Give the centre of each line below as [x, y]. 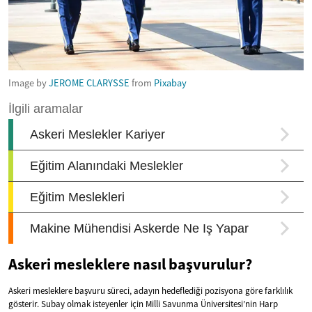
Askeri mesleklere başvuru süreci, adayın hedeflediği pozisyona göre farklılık [150, 290]
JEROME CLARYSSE [89, 83]
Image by [29, 83]
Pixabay [170, 83]
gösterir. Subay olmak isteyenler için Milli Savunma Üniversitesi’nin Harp [143, 304]
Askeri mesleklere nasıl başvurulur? [130, 264]
